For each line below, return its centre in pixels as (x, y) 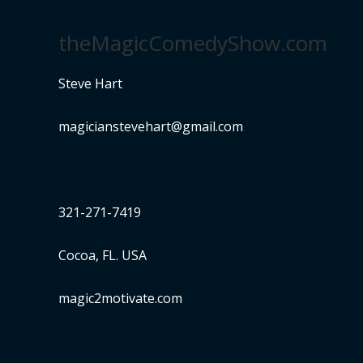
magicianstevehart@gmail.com (151, 127)
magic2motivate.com (120, 299)
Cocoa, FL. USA (102, 256)
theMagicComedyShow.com (193, 43)
